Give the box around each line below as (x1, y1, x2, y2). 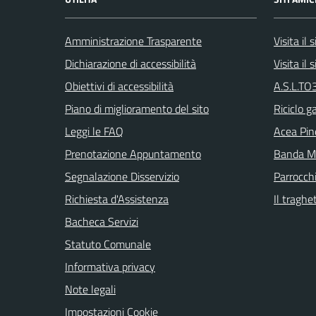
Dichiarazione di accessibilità (65, 54, 196, 72)
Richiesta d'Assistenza (65, 190, 169, 207)
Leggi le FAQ (65, 122, 123, 140)
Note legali (65, 280, 116, 298)
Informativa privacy (65, 257, 155, 275)
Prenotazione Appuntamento (65, 145, 201, 162)
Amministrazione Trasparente (65, 32, 202, 49)
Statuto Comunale (65, 235, 151, 253)
